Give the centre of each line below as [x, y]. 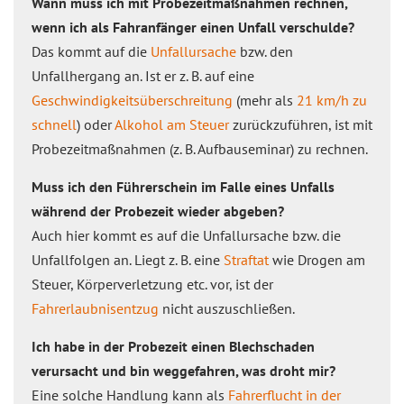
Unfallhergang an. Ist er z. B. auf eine [143, 76]
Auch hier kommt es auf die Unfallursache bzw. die [186, 235]
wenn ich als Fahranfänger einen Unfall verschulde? [193, 27]
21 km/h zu [332, 100]
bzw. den [265, 51]
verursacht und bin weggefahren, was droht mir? [184, 371]
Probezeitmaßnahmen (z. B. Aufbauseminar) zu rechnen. [200, 149]
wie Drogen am [317, 260]
